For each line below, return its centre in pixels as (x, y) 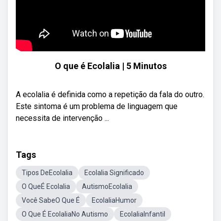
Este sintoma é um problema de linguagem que (97, 106)
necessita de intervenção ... (62, 118)
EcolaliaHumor (114, 200)
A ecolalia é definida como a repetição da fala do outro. (110, 94)
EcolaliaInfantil (143, 214)
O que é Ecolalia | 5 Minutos (110, 66)
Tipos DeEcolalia (47, 173)
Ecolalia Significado (114, 173)
